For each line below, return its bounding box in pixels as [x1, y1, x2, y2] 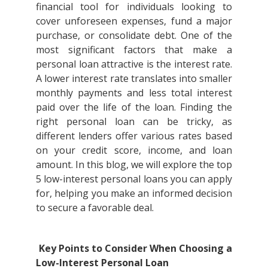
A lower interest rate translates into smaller [36, 71, 232, 85]
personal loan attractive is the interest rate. [36, 57, 232, 71]
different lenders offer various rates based [36, 129, 232, 142]
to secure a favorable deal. [36, 200, 156, 214]
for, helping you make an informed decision [36, 186, 232, 200]
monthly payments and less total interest [36, 86, 232, 99]
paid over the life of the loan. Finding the [36, 100, 232, 114]
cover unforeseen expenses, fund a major [36, 14, 232, 28]
